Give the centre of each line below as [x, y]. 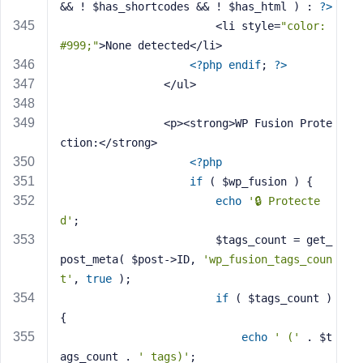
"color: [303, 26]
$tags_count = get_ [138, 240]
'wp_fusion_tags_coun [267, 259]
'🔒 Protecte [284, 201]
